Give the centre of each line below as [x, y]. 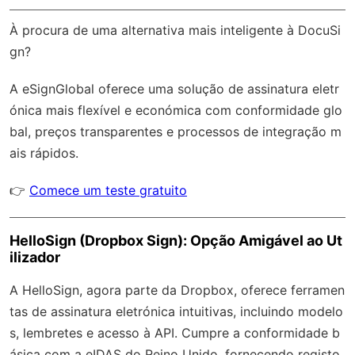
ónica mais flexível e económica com [122, 110]
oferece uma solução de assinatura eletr [217, 88]
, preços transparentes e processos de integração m [185, 131]
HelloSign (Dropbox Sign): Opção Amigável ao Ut [176, 240]
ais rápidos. [44, 153]
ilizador [35, 257]
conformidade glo [289, 110]
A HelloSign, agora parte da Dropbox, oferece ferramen [177, 290]
